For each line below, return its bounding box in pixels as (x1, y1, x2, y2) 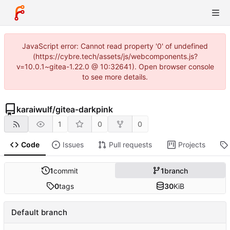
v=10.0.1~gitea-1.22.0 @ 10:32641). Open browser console (16, 62, 214, 71)
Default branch (11, 207, 67, 218)
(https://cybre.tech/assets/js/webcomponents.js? (32, 52, 198, 61)
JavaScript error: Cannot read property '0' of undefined (22, 42, 208, 50)
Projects (178, 140, 205, 149)
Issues (62, 140, 84, 149)
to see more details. (82, 72, 148, 81)
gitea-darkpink (55, 104, 113, 114)
